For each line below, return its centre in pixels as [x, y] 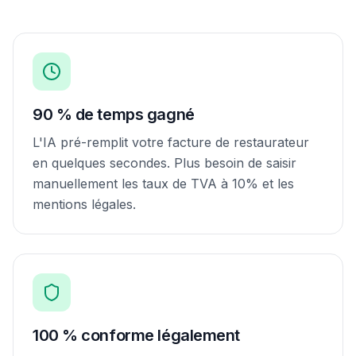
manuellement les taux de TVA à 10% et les [163, 184]
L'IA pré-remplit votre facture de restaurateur [171, 142]
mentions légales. [84, 204]
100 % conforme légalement [136, 335]
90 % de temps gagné [114, 114]
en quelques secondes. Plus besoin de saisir [164, 163]
